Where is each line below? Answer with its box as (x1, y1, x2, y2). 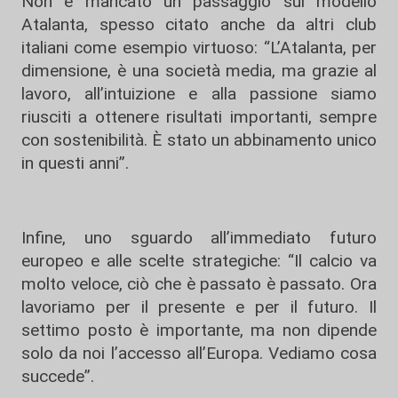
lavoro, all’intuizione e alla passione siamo (21, 84, 377, 105)
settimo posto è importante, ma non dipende (21, 320, 377, 341)
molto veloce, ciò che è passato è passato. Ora (21, 274, 377, 295)
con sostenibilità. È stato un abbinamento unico (21, 130, 377, 151)
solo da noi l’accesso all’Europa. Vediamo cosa (21, 343, 377, 364)
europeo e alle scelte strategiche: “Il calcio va (21, 251, 377, 272)
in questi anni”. (21, 153, 129, 174)
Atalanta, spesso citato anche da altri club (21, 14, 377, 36)
